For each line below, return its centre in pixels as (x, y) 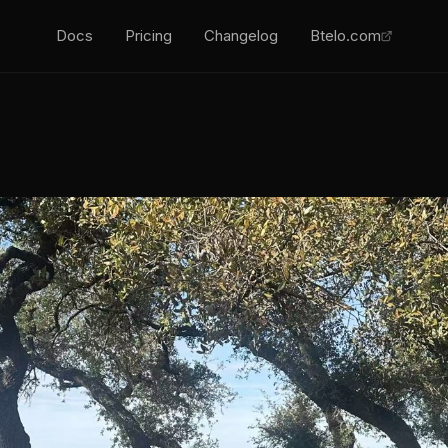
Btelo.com (345, 35)
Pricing (148, 35)
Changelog (240, 35)
